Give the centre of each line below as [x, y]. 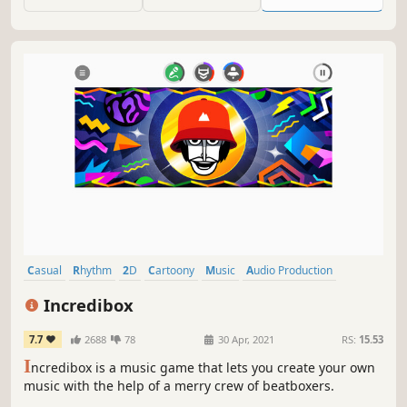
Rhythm [96, 270]
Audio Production [293, 270]
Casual [48, 270]
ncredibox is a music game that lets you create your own [203, 367]
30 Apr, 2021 [245, 339]
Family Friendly [119, 294]
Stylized [50, 294]
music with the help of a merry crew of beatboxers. [179, 385]
